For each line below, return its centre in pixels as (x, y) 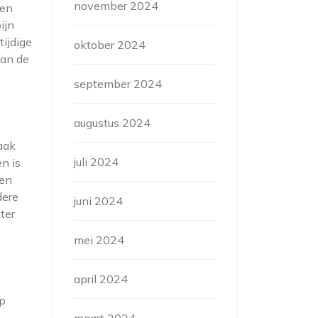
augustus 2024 (112, 123)
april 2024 (101, 279)
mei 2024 (99, 240)
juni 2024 (98, 201)
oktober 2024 (110, 45)
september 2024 (118, 84)
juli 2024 (96, 162)
